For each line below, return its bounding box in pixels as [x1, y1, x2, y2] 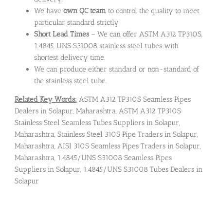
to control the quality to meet [106, 6, 200, 15]
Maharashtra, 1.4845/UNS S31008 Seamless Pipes [15, 153, 172, 163]
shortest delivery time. [34, 53, 105, 62]
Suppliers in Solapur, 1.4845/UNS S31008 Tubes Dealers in [15, 165, 202, 174]
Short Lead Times [34, 29, 89, 38]
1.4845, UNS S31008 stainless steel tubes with [34, 41, 179, 50]
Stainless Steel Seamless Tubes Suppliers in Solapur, [15, 118, 180, 127]
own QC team [63, 6, 106, 15]
